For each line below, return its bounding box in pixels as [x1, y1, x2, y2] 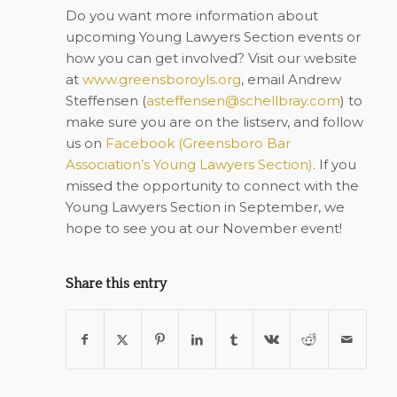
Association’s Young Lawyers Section [65, 155, 308, 173]
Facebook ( [105, 134, 183, 152]
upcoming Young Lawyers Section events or [65, 27, 361, 45]
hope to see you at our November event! [65, 219, 342, 237]
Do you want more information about [65, 6, 318, 24]
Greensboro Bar [182, 134, 291, 152]
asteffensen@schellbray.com [145, 91, 340, 109]
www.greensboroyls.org [82, 70, 241, 88]
